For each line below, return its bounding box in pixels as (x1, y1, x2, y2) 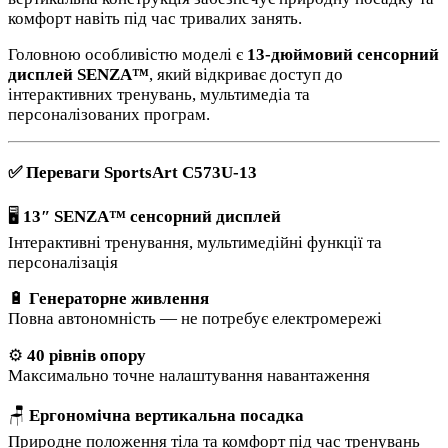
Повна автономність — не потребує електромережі (8, 308, 382, 328)
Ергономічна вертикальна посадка (29, 405, 304, 425)
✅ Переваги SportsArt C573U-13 (8, 162, 257, 182)
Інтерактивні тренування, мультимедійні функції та (8, 232, 382, 252)
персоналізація (8, 252, 118, 272)
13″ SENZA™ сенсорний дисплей (23, 206, 281, 226)
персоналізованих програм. (8, 104, 210, 124)
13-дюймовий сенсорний (247, 44, 439, 64)
